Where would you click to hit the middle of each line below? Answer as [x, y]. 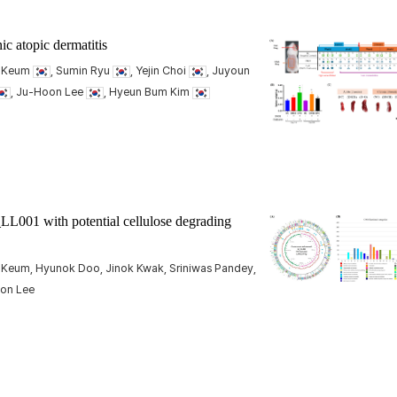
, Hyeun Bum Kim [148, 92]
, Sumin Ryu [82, 70]
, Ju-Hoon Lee [48, 92]
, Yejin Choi [160, 70]
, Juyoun [228, 70]
